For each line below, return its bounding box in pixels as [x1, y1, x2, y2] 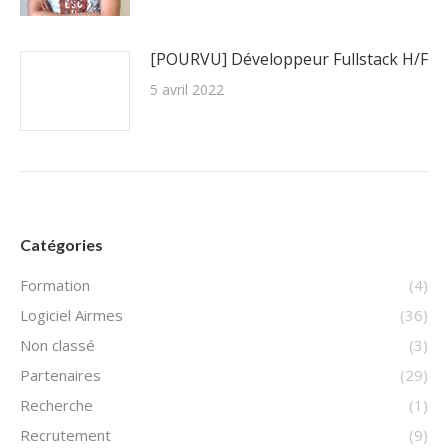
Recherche [20, 395, 93, 415]
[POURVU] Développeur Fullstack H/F [150, 48, 428, 70]
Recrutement [20, 425, 111, 445]
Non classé [20, 335, 95, 355]
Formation [20, 275, 90, 295]
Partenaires [20, 365, 101, 385]
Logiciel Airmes [20, 305, 123, 325]
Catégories [20, 235, 103, 254]
